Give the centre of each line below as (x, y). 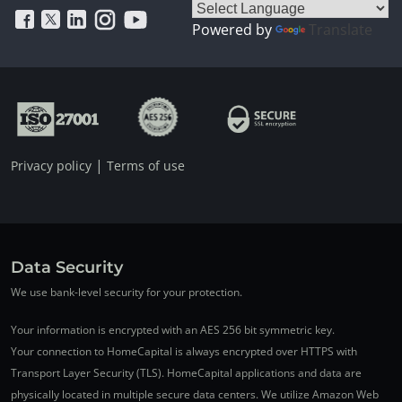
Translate (341, 29)
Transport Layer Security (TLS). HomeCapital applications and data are (186, 372)
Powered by (234, 29)
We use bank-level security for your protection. (127, 292)
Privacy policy (51, 165)
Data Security (67, 267)
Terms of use (146, 165)
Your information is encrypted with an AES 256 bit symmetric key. (173, 329)
